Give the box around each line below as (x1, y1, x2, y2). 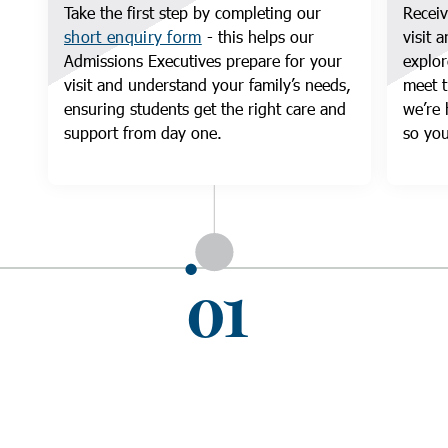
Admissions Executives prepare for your (64, 50, 342, 71)
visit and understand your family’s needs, (64, 74, 351, 95)
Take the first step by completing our (64, 2, 321, 23)
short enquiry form (64, 26, 202, 47)
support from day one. (64, 122, 227, 143)
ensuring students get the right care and (64, 98, 346, 119)
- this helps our (201, 26, 314, 47)
